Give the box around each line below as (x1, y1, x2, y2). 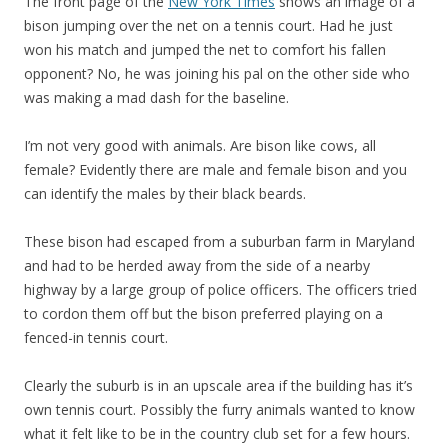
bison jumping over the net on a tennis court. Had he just (24, 16, 393, 35)
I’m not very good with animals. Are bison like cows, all (24, 136, 376, 155)
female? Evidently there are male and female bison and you (24, 160, 407, 179)
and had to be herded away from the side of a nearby (24, 256, 370, 275)
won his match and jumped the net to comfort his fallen (24, 40, 386, 59)
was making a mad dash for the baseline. (24, 88, 289, 107)
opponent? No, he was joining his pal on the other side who (24, 64, 410, 83)
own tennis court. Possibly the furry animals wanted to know (24, 400, 415, 419)
